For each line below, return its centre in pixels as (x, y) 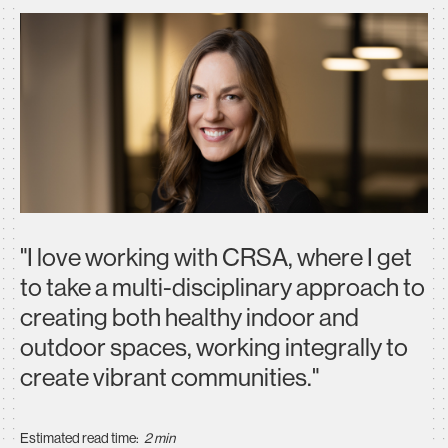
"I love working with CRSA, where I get (216, 257)
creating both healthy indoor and (189, 317)
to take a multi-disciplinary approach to (222, 287)
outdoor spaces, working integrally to (214, 347)
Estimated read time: (79, 438)
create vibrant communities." (169, 377)
